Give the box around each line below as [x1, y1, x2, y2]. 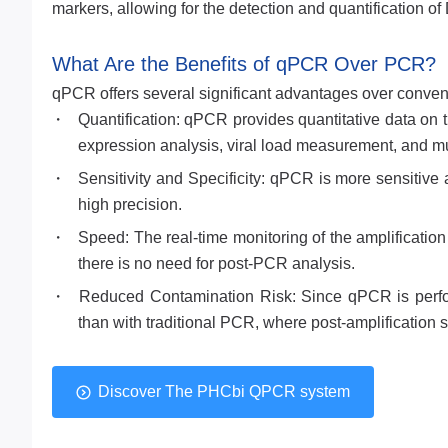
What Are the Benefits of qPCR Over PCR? [52, 53, 436, 75]
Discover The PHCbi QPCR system [98, 383, 350, 400]
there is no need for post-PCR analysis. [77, 255, 355, 272]
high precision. [77, 196, 182, 213]
